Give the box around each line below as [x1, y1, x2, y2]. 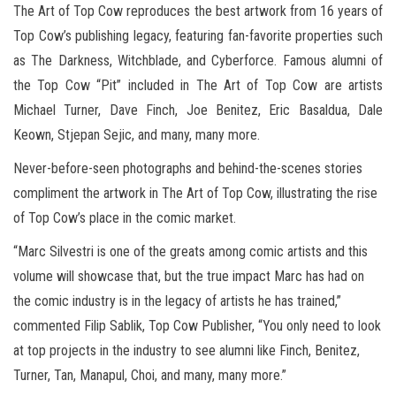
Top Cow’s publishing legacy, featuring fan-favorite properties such [13, 27, 383, 45]
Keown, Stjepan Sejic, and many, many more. [13, 126, 260, 144]
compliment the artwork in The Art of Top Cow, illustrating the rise [13, 185, 377, 202]
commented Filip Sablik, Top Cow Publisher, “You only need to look [13, 317, 381, 335]
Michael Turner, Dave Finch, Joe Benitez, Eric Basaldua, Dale [13, 102, 383, 119]
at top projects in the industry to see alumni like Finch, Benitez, [13, 342, 360, 360]
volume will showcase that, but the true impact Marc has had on [13, 268, 364, 286]
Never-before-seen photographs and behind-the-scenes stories [13, 160, 362, 178]
